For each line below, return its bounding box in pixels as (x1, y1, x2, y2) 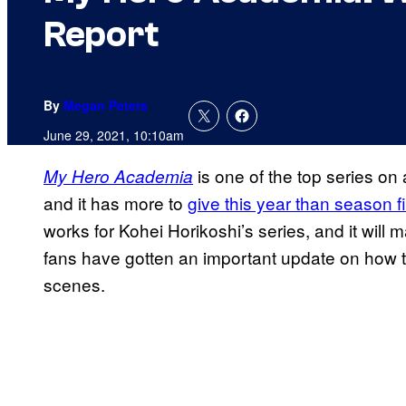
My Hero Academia (43, 164, 193, 188)
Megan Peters (63, 96, 148, 115)
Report (43, 14, 159, 56)
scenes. (43, 272, 105, 297)
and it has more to (43, 190, 188, 216)
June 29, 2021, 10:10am (43, 126, 184, 145)
